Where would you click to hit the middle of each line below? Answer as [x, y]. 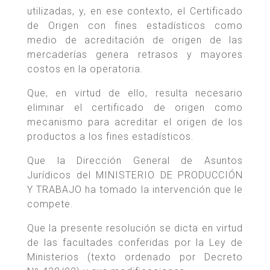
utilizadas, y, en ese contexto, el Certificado [135, 11]
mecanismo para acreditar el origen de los [135, 122]
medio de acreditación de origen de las [135, 40]
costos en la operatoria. [85, 69]
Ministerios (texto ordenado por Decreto [135, 257]
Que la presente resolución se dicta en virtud [135, 228]
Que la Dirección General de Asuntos [135, 161]
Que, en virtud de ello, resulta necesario [135, 93]
